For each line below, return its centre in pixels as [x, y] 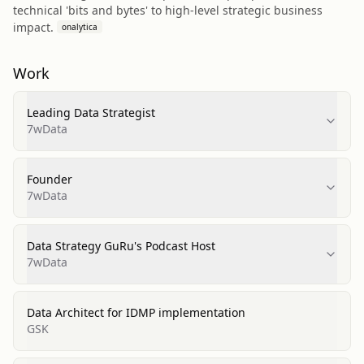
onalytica [80, 27]
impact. [33, 27]
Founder [50, 179]
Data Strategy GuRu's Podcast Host [121, 246]
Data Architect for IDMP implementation [136, 312]
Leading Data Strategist [91, 113]
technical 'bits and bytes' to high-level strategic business [168, 10]
